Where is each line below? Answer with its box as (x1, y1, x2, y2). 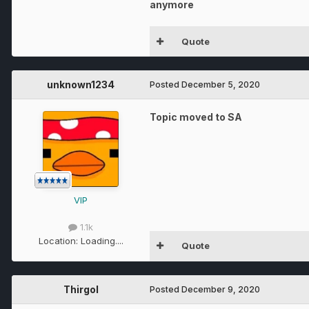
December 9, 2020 (181, 283, 260, 295)
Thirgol (63, 283, 99, 295)
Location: (38, 235, 81, 246)
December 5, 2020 (181, 79, 260, 90)
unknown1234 (47, 79, 114, 91)
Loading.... (80, 235, 123, 246)
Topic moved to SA (150, 111, 242, 123)
